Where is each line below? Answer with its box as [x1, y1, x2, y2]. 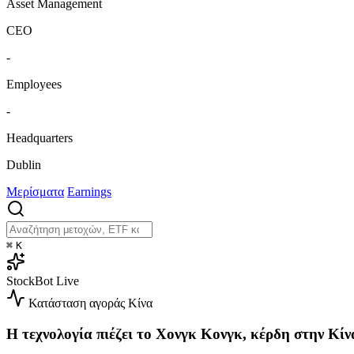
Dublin [6, 158, 41, 172]
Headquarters [6, 131, 73, 145]
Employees [6, 77, 62, 92]
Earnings [67, 185, 111, 199]
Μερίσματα [6, 185, 64, 199]
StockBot [6, 274, 53, 288]
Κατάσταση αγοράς [28, 296, 125, 311]
